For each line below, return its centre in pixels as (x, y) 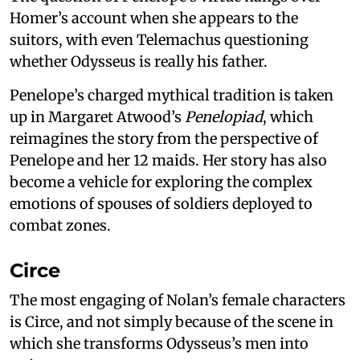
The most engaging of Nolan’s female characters (178, 301)
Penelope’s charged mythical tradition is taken (172, 96)
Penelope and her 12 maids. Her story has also (168, 161)
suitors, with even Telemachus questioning (159, 40)
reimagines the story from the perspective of (164, 139)
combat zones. (60, 226)
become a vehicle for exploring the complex (161, 182)
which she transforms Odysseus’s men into (159, 344)
